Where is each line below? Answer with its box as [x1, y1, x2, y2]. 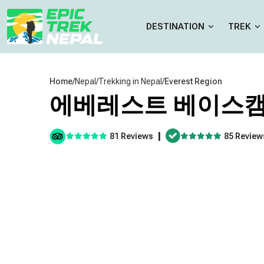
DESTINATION [146, 21, 204, 32]
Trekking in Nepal [98, 77, 162, 86]
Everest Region [164, 77, 222, 86]
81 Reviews [110, 131, 153, 141]
